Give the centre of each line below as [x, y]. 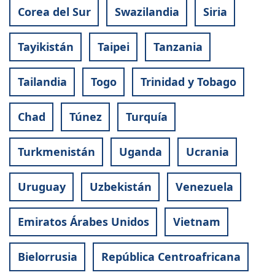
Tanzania [178, 47]
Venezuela [204, 187]
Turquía [146, 117]
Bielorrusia [47, 257]
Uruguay [41, 187]
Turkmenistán [56, 152]
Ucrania [207, 152]
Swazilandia [147, 12]
